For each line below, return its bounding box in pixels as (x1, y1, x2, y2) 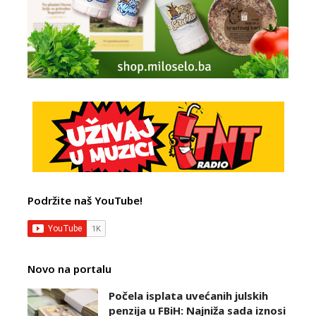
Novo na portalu (28, 262, 111, 276)
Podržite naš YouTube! (28, 193, 142, 208)
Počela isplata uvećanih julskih (109, 288, 268, 303)
